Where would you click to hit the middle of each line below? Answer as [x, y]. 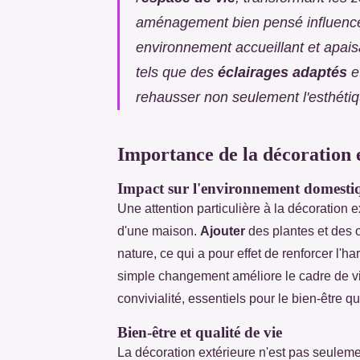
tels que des [177, 72]
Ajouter [223, 231]
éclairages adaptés [282, 72]
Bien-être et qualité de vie [200, 332]
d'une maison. [159, 231]
